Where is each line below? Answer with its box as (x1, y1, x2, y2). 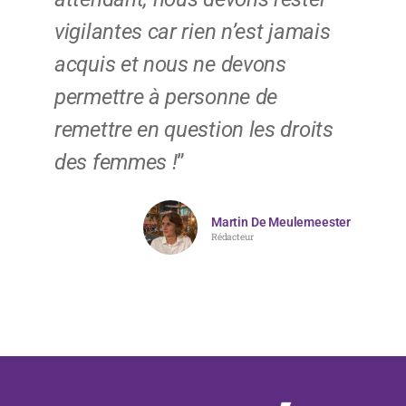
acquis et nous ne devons (54, 52, 286, 78)
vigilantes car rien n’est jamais (54, 19, 331, 45)
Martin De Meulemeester (211, 215, 352, 230)
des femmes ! (54, 150, 178, 176)
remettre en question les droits (54, 117, 333, 143)
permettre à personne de (54, 84, 278, 111)
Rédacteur (211, 230, 254, 244)
